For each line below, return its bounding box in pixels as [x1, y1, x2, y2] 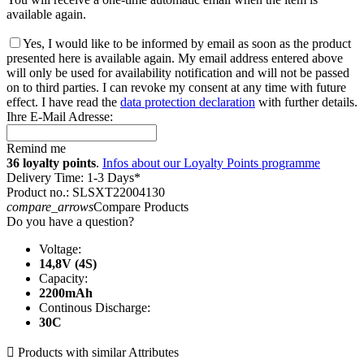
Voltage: [39, 241, 81, 256]
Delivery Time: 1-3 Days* [6, 170, 141, 184]
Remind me [6, 141, 66, 155]
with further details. [255, 94, 357, 109]
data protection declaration [120, 94, 255, 109]
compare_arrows [6, 199, 93, 214]
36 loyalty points [6, 155, 96, 170]
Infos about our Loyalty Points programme [102, 155, 320, 170]
